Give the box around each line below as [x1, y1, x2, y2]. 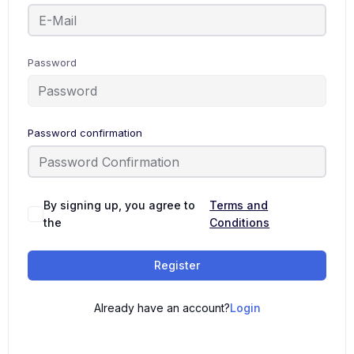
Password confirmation [28, 126, 142, 139]
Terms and [209, 198, 269, 212]
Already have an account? [93, 301, 230, 314]
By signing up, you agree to [43, 198, 195, 212]
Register [154, 258, 200, 272]
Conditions [209, 216, 270, 229]
